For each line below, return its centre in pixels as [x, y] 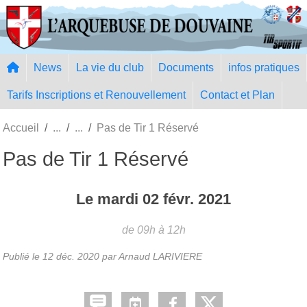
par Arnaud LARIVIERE [151, 256]
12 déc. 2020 [71, 256]
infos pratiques [264, 67]
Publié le [23, 256]
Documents [186, 67]
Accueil [21, 127]
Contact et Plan [237, 95]
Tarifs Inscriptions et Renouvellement [96, 95]
